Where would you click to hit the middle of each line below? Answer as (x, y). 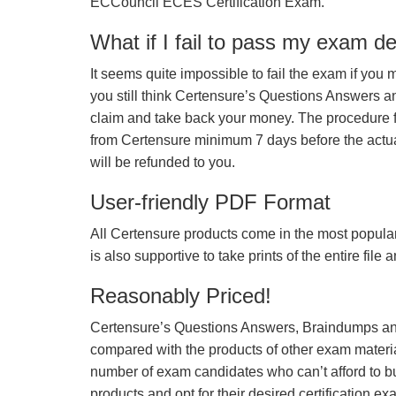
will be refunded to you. (163, 162)
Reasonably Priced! (181, 296)
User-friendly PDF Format (210, 202)
